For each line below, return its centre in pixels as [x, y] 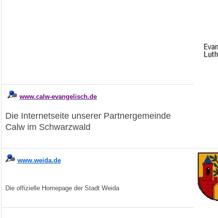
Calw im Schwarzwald [48, 127]
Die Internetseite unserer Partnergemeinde [88, 116]
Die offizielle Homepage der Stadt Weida [62, 188]
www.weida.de [39, 160]
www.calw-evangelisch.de [58, 96]
